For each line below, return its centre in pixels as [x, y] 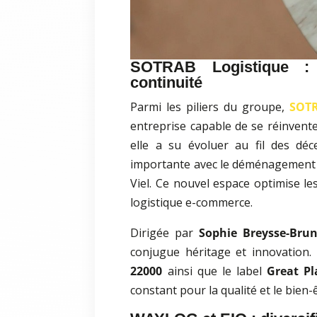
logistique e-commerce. [192, 203]
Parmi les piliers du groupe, [210, 107]
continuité [167, 83]
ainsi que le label [214, 271]
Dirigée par [165, 233]
